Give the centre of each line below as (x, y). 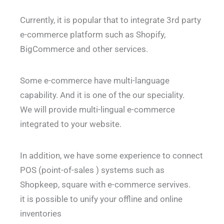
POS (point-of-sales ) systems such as (92, 170)
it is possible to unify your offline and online (101, 199)
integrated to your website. (71, 124)
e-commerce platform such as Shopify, (93, 35)
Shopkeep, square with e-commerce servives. (105, 185)
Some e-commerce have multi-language (95, 81)
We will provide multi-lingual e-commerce (97, 110)
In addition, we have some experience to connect (111, 156)
